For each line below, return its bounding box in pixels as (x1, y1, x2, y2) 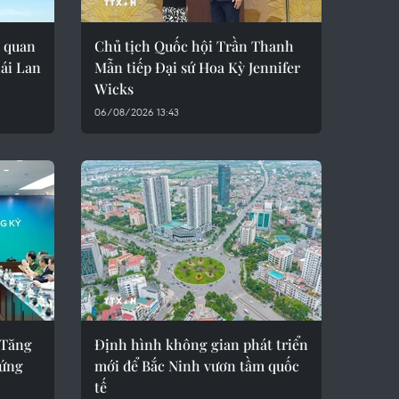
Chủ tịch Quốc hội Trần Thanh (94, 37, 294, 55)
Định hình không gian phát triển (94, 335, 308, 354)
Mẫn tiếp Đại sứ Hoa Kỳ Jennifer (94, 58, 300, 77)
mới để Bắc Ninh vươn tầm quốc (94, 356, 299, 375)
